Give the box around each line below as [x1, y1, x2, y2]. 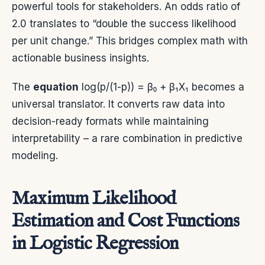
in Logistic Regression [12, 231, 179, 256]
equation [33, 80, 79, 93]
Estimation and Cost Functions [12, 209, 239, 234]
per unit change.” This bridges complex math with [12, 34, 248, 47]
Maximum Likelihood [12, 186, 176, 211]
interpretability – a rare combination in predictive [12, 132, 243, 144]
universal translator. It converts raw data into [12, 98, 225, 110]
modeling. [12, 149, 58, 161]
